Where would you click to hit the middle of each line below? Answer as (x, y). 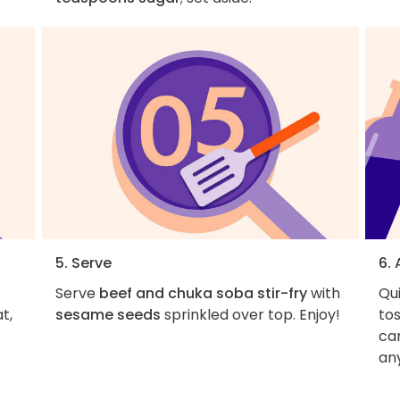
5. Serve (83, 263)
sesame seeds (108, 315)
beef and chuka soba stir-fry (203, 294)
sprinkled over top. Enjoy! (250, 315)
